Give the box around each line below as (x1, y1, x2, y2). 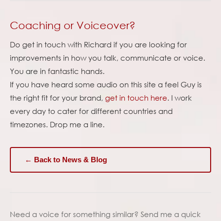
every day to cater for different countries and (10, 106, 173, 116)
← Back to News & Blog (25, 155, 107, 164)
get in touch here (105, 92, 167, 103)
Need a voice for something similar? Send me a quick (10, 209, 201, 219)
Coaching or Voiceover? (10, 19, 135, 31)
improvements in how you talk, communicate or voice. (10, 52, 205, 63)
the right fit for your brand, (10, 92, 105, 103)
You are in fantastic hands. (10, 66, 105, 76)
